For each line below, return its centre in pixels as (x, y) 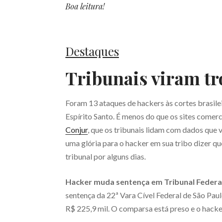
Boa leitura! (85, 6)
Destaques (92, 51)
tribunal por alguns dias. (106, 156)
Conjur (77, 130)
